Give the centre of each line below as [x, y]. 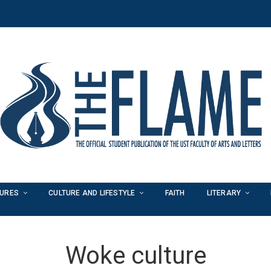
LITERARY [224, 193]
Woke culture [135, 256]
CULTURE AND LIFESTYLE [92, 193]
